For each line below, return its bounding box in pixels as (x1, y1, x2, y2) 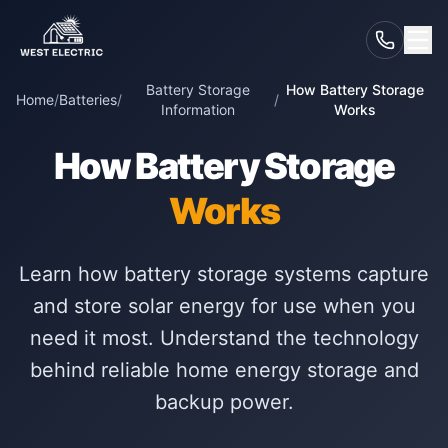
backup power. (154, 390, 294, 414)
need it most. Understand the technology (29, 326, 419, 350)
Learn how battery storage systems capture (19, 262, 429, 286)
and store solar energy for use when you (32, 294, 416, 318)
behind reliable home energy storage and (29, 358, 419, 382)
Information (160, 101, 235, 118)
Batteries (59, 91, 117, 108)
